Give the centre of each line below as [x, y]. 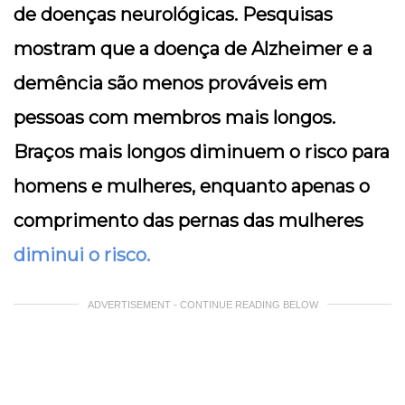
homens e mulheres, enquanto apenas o [192, 186]
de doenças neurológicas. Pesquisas [173, 14]
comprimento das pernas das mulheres [188, 220]
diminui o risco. [82, 254]
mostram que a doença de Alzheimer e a [193, 48]
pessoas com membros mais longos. [174, 117]
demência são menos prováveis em [170, 83]
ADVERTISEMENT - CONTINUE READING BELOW [202, 304]
